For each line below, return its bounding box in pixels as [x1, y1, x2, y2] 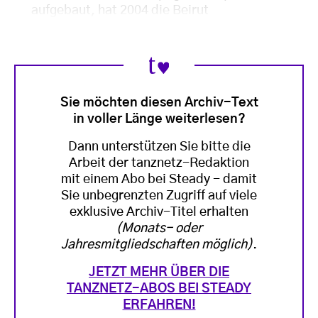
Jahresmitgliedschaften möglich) [61, 238, 253, 251]
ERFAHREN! [122, 298, 196, 312]
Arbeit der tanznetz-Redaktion [69, 156, 249, 170]
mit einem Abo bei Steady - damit [61, 172, 257, 186]
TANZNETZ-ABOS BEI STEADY [67, 282, 251, 295]
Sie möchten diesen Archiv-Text [60, 96, 258, 109]
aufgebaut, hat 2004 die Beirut [31, 4, 209, 17]
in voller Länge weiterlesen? [72, 112, 246, 126]
